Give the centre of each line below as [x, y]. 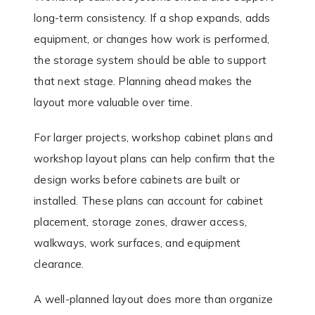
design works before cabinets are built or [137, 179]
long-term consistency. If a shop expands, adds [152, 18]
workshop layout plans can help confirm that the [154, 158]
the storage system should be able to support [150, 60]
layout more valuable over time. [113, 102]
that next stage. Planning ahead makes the [143, 81]
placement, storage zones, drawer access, [140, 221]
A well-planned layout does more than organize [154, 299]
